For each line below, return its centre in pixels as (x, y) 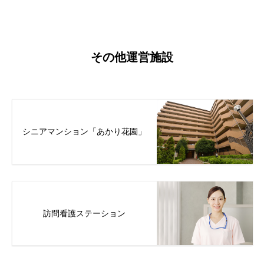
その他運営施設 (132, 57)
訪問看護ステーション (85, 214)
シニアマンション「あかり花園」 (85, 132)
